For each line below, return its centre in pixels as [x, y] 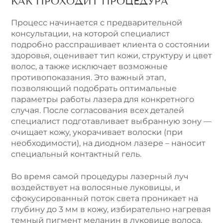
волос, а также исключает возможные [89, 67]
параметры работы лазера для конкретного [103, 100]
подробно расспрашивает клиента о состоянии [110, 45]
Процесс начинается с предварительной [97, 23]
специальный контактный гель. [76, 154]
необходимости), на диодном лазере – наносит [108, 143]
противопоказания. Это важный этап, [88, 78]
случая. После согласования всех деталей [98, 111]
